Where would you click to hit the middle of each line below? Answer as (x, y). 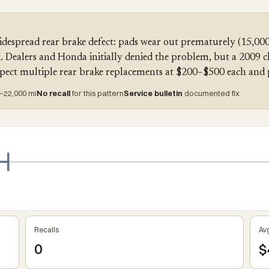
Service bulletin (153, 93)
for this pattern (97, 93)
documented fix (211, 93)
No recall (53, 93)
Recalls (47, 230)
